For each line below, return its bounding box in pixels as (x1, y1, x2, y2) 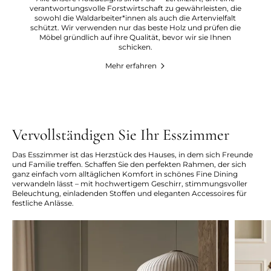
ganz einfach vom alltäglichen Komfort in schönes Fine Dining (12, 169, 238, 178)
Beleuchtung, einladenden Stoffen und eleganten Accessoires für (12, 188, 247, 198)
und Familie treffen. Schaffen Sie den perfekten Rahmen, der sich (12, 159, 246, 169)
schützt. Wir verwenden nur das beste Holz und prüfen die (30, 22, 241, 32)
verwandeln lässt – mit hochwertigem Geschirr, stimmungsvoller (12, 178, 247, 188)
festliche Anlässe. (12, 198, 74, 207)
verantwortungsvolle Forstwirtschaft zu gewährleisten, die (29, 3, 241, 13)
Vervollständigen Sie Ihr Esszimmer (12, 125, 233, 144)
